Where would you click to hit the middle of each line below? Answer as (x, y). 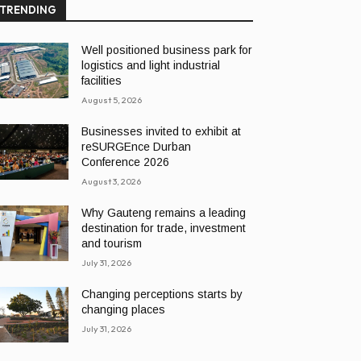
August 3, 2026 (112, 181)
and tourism (112, 243)
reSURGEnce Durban (137, 147)
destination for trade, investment (164, 228)
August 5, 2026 (112, 100)
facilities (102, 81)
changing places (124, 309)
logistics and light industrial (151, 65)
